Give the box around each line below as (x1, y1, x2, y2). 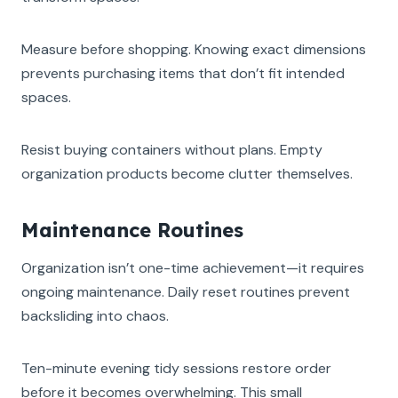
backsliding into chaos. (21, 306, 169, 325)
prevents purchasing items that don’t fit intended (21, 63, 345, 83)
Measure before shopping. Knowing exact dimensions (21, 39, 366, 59)
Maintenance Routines (21, 217, 243, 243)
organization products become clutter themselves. (21, 163, 353, 183)
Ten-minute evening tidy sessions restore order (21, 358, 331, 378)
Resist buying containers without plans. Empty (21, 139, 322, 159)
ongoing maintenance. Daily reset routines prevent (21, 282, 350, 301)
